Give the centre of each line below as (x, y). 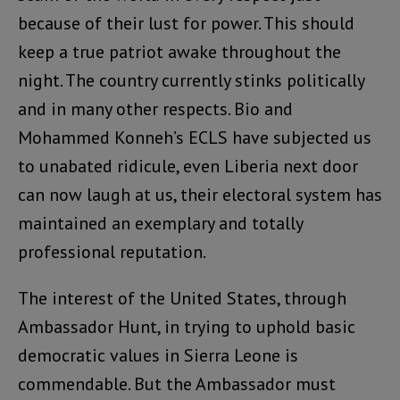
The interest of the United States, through (182, 299)
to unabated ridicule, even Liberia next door (188, 167)
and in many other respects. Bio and (155, 109)
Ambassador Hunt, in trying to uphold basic (187, 327)
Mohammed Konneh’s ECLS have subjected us (195, 138)
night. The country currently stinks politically (191, 81)
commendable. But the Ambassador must (177, 384)
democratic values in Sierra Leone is (158, 356)
